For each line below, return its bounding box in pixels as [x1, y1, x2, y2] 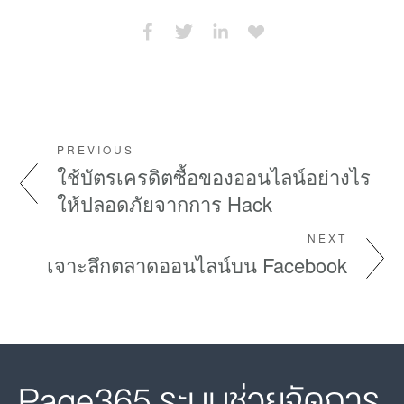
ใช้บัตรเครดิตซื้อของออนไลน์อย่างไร [57, 162, 371, 191]
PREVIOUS [57, 142, 134, 158]
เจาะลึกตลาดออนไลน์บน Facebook [47, 251, 347, 280]
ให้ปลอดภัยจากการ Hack [57, 189, 272, 218]
